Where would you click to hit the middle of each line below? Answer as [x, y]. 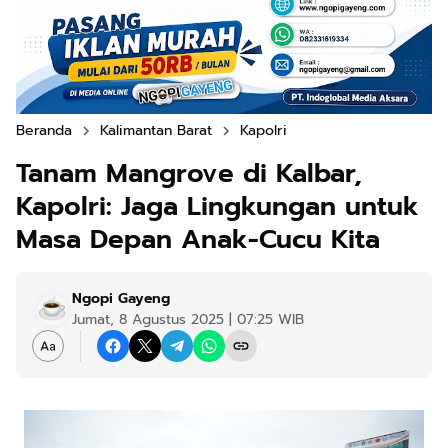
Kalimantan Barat [156, 131]
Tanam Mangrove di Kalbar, [189, 174]
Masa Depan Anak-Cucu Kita [198, 240]
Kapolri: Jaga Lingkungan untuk [217, 207]
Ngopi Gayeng [121, 299]
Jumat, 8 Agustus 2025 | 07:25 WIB [188, 320]
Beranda [44, 131]
